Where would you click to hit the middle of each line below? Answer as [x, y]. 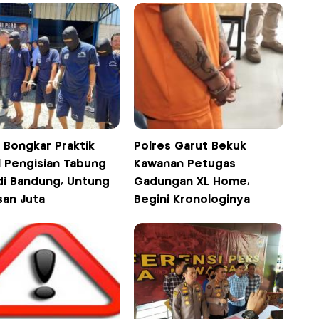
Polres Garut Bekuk [190, 147]
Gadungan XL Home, [192, 182]
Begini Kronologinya [192, 200]
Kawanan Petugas [185, 164]
